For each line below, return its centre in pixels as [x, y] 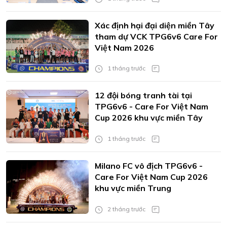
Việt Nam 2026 [124, 47]
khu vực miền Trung [133, 188]
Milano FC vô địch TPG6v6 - [148, 166]
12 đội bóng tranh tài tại [143, 96]
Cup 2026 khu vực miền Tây [148, 118]
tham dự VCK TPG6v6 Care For [156, 36]
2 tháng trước [125, 209]
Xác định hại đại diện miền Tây [154, 25]
